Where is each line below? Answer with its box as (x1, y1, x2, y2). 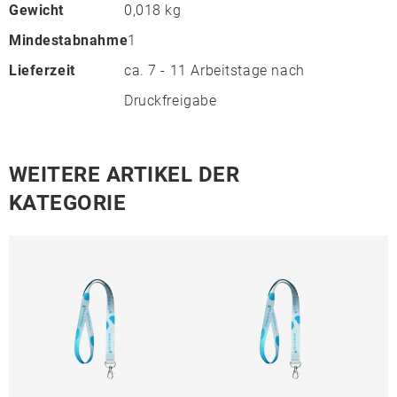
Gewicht (9, 2, 65, 19)
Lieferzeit (9, 62, 75, 79)
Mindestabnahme (9, 32, 128, 49)
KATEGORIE (9, 191, 127, 215)
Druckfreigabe (124, 92, 217, 109)
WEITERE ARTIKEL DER (9, 162, 240, 187)
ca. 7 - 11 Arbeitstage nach (124, 62, 305, 79)
